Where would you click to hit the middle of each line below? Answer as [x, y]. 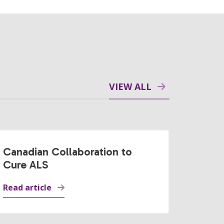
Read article [27, 187]
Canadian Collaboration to [67, 152]
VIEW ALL [130, 86]
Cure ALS [25, 165]
